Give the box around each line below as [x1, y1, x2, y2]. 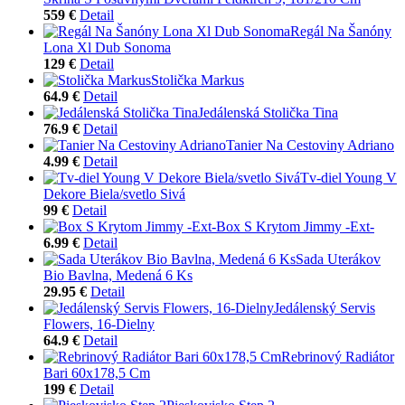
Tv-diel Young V [300, 169, 397, 185]
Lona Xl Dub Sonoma [43, 39, 171, 55]
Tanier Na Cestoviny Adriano [226, 137, 394, 153]
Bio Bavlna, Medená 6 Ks [43, 267, 193, 283]
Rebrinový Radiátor [281, 348, 394, 364]
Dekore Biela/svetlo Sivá [43, 185, 185, 202]
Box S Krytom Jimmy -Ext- [216, 218, 374, 234]
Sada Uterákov [296, 250, 381, 267]
